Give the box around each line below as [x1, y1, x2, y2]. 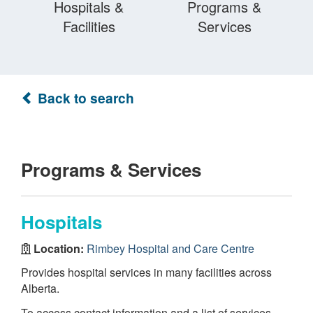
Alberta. [21, 280, 59, 296]
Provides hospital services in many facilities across [21, 264, 272, 280]
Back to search [34, 88, 134, 108]
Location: [31, 240, 87, 256]
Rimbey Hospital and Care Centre [87, 240, 254, 256]
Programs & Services [21, 156, 201, 182]
